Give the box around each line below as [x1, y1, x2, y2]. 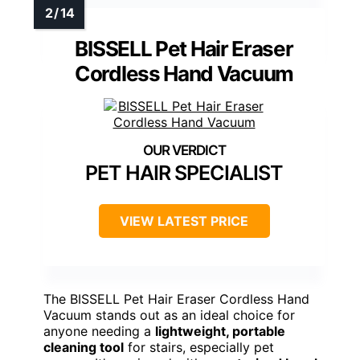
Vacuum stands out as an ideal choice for [43, 307, 295, 324]
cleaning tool [43, 339, 124, 356]
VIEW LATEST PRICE [120, 213, 248, 230]
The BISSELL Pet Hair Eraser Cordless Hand [43, 291, 309, 308]
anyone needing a [43, 323, 155, 340]
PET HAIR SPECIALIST [85, 161, 283, 186]
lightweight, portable [155, 323, 285, 340]
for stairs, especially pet [124, 339, 274, 356]
